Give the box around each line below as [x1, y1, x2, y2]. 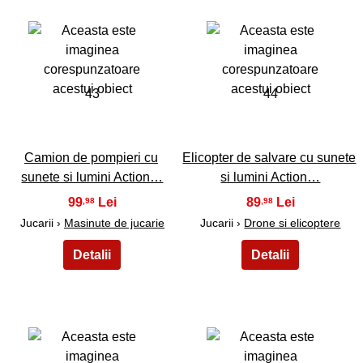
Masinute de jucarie [63, 216, 164, 230]
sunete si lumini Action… [21, 170, 164, 185]
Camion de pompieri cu [23, 151, 158, 165]
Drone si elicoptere [244, 216, 341, 230]
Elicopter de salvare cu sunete [182, 151, 357, 165]
